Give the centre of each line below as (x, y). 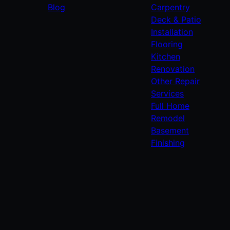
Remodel (168, 118)
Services (167, 93)
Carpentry (170, 7)
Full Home (170, 106)
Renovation (172, 69)
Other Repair (175, 81)
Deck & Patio (176, 20)
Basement (170, 130)
